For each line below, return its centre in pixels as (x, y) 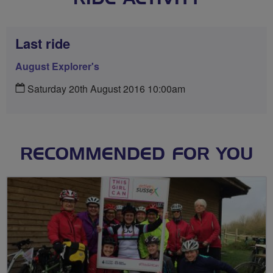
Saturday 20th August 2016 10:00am (105, 88)
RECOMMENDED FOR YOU (136, 154)
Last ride (43, 43)
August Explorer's (57, 66)
